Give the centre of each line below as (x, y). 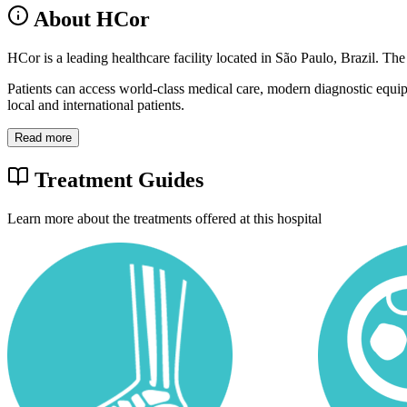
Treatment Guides (116, 180)
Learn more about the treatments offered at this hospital (164, 218)
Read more (43, 138)
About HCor (89, 20)
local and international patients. (96, 105)
